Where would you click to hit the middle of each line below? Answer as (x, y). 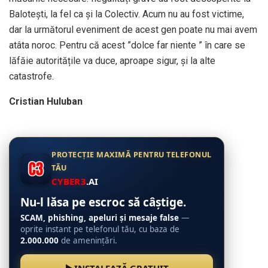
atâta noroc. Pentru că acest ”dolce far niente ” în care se (127, 45)
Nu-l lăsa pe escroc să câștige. (103, 202)
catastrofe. (31, 77)
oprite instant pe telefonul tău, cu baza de (100, 229)
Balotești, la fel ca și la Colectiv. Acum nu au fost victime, (127, 14)
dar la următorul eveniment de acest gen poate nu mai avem (133, 30)
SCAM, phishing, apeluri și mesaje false (100, 218)
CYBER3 (69, 182)
